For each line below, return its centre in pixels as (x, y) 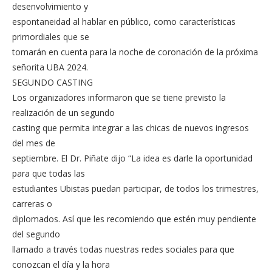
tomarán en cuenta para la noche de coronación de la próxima (135, 52)
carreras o (32, 203)
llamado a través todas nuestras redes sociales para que (123, 249)
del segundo (36, 234)
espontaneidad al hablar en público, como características (124, 21)
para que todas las (49, 173)
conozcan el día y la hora (61, 264)
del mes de (34, 143)
